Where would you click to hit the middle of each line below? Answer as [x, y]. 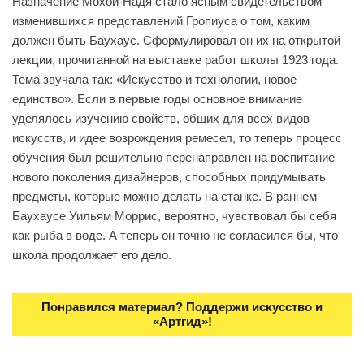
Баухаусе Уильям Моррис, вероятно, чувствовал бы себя [174, 215]
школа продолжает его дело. [92, 254]
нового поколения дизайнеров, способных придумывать [169, 176]
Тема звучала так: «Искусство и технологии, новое [154, 79]
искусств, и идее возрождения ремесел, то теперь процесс [177, 137]
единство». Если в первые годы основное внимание [157, 98]
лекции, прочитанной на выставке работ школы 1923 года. [175, 59]
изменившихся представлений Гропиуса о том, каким [161, 20]
